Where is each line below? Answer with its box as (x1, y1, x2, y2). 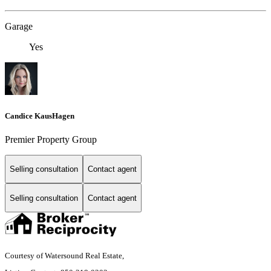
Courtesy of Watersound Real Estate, (5, 251, 126, 261)
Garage (5, 21, 33, 32)
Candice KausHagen (5, 111, 74, 120)
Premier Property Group (5, 134, 97, 145)
